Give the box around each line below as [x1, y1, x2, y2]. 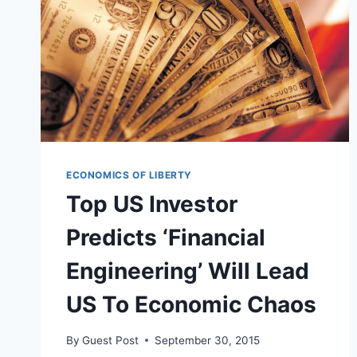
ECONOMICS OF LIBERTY [66, 169, 192, 182]
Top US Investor [66, 190, 237, 218]
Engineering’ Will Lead [66, 257, 309, 285]
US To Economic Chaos [66, 291, 316, 319]
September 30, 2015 [155, 333, 261, 347]
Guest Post [82, 333, 139, 347]
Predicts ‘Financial [66, 224, 265, 252]
